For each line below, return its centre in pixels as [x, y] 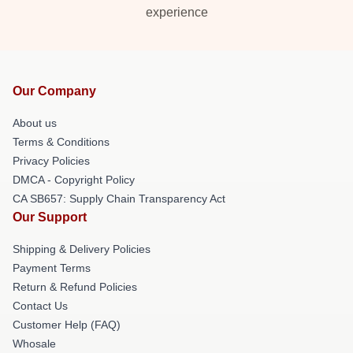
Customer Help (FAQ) [67, 324]
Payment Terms [52, 268]
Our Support [50, 217]
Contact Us [40, 305]
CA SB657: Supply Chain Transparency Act [119, 198]
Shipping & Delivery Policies [82, 249]
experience [176, 12]
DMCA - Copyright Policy [74, 179]
